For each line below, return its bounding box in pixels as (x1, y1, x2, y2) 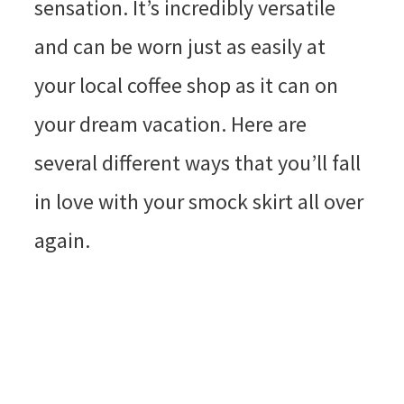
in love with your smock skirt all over (33, 187, 363, 216)
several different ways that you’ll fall (33, 148, 361, 177)
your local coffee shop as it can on (33, 70, 338, 99)
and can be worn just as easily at (33, 32, 326, 60)
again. (33, 225, 90, 254)
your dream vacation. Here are (33, 109, 307, 138)
